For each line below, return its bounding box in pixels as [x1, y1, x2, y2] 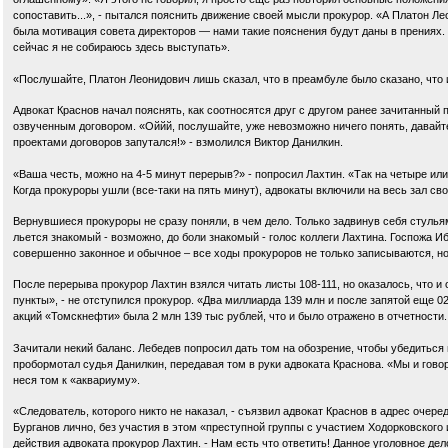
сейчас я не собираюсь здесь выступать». [13, 41, 230, 54]
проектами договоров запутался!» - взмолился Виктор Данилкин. [13, 136, 343, 149]
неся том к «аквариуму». [13, 373, 140, 386]
